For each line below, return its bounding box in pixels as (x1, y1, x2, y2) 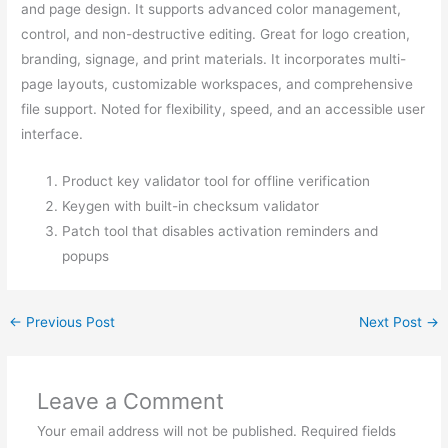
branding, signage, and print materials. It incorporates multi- (21, 51, 407, 68)
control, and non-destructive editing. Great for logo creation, (21, 26, 411, 43)
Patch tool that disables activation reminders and (62, 223, 379, 240)
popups (62, 248, 110, 265)
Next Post (358, 314, 426, 331)
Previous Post (22, 314, 116, 331)
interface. (21, 126, 84, 143)
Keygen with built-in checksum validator (62, 198, 320, 215)
